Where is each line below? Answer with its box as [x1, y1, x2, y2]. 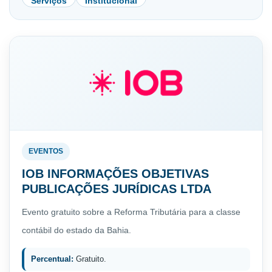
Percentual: [31, 254, 73, 263]
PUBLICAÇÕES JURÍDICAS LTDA [22, 182, 211, 195]
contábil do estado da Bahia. [22, 225, 131, 235]
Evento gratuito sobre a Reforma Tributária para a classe [22, 206, 240, 217]
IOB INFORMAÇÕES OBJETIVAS [22, 166, 209, 180]
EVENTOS [29, 146, 63, 155]
